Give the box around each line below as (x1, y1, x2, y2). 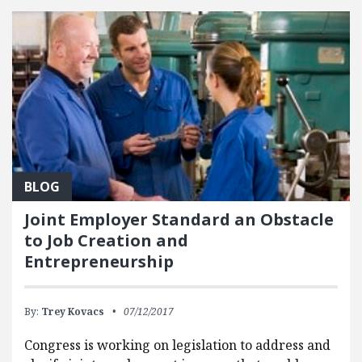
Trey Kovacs (41, 304, 104, 318)
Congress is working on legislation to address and (24, 335, 330, 354)
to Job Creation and (24, 229, 188, 251)
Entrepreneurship (24, 250, 174, 272)
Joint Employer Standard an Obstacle (24, 208, 334, 230)
